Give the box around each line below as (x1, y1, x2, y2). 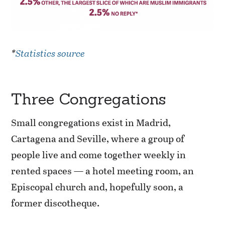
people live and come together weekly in (11, 148, 186, 162)
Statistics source (16, 46, 85, 60)
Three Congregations (11, 89, 166, 109)
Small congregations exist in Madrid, (11, 116, 171, 130)
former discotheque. (11, 196, 100, 210)
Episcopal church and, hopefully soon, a (11, 180, 184, 194)
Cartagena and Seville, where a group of (11, 132, 185, 146)
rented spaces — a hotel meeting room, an (11, 164, 194, 178)
